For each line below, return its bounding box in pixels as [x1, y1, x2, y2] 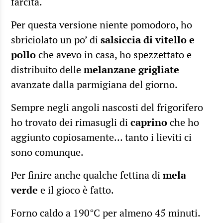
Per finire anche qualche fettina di [11, 168, 163, 182]
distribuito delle [11, 62, 84, 76]
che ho [167, 115, 199, 129]
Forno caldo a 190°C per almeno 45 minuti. [11, 206, 201, 220]
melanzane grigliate [84, 62, 179, 76]
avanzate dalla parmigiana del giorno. [11, 77, 178, 91]
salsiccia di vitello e [101, 32, 195, 46]
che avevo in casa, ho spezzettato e [36, 47, 192, 61]
